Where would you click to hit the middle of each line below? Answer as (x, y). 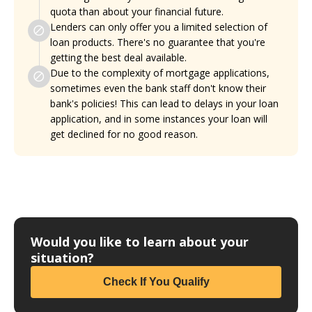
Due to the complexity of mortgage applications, (160, 73)
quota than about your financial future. (137, 12)
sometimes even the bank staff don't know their (158, 88)
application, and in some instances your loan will (159, 119)
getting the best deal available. (118, 58)
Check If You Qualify (156, 282)
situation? (62, 258)
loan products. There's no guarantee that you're (158, 42)
